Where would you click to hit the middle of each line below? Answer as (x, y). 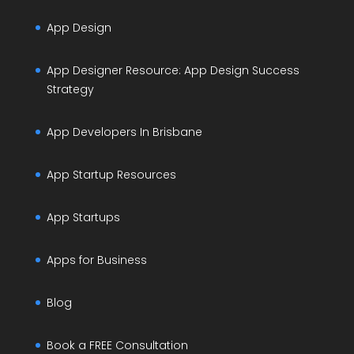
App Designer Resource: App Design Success (173, 71)
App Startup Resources (111, 175)
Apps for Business (96, 260)
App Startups (83, 218)
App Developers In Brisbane (124, 132)
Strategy (70, 90)
